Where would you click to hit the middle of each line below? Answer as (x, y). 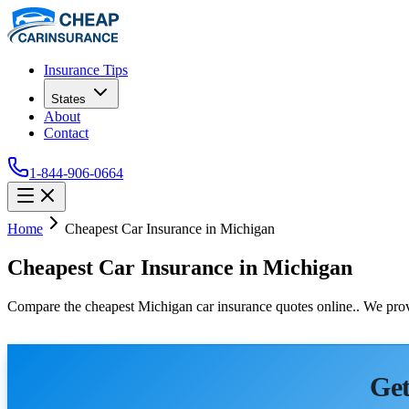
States (68, 99)
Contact (66, 133)
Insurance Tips (86, 70)
